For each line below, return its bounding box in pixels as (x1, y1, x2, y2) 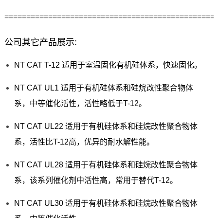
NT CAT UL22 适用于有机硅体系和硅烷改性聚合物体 (14, 122, 198, 131)
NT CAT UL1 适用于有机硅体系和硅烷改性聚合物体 (14, 84, 193, 92)
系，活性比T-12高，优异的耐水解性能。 (14, 138, 154, 146)
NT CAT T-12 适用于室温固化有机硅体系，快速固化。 (14, 61, 202, 70)
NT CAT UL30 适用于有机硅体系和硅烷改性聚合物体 (14, 199, 198, 208)
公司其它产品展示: (4, 37, 77, 48)
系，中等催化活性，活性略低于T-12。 (14, 99, 146, 108)
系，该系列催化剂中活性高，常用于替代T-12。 (14, 176, 178, 185)
